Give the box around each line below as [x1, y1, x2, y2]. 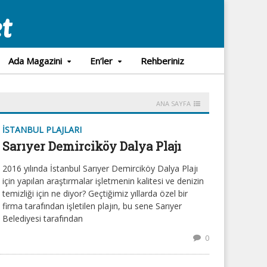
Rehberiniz [140, 55, 184, 67]
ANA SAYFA [156, 99, 191, 108]
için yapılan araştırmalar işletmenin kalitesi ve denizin [2, 175, 204, 187]
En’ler [89, 55, 113, 67]
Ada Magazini [8, 55, 62, 67]
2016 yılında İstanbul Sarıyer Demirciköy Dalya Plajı [2, 163, 198, 174]
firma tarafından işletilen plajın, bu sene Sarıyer [2, 200, 182, 212]
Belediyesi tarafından [2, 213, 83, 224]
